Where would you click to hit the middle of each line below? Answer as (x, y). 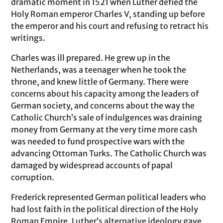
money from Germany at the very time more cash (104, 129)
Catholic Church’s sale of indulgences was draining (107, 117)
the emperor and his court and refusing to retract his (110, 26)
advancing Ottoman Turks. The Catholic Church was (109, 153)
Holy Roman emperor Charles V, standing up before (108, 14)
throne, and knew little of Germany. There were (100, 82)
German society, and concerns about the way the (103, 106)
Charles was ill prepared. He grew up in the (91, 58)
